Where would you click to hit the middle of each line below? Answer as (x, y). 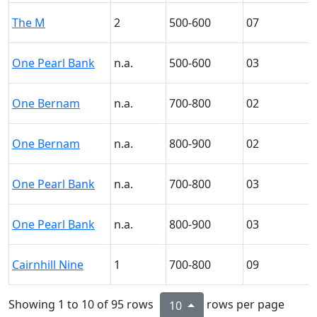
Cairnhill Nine (48, 265)
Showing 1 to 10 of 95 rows (82, 305)
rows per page (244, 305)
